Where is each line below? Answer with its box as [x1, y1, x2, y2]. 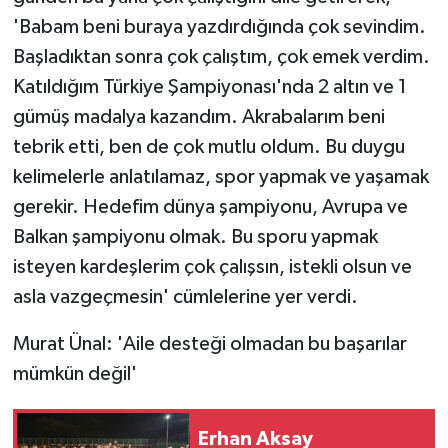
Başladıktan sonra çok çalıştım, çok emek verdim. [12, 46, 430, 67]
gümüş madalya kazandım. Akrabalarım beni [12, 106, 385, 127]
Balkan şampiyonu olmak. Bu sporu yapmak [12, 226, 378, 247]
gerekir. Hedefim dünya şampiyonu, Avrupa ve [12, 196, 408, 217]
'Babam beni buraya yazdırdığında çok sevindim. [12, 16, 426, 37]
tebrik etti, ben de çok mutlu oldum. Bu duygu [12, 136, 405, 157]
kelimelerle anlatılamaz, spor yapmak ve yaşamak [12, 166, 429, 187]
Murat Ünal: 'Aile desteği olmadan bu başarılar [12, 333, 407, 354]
